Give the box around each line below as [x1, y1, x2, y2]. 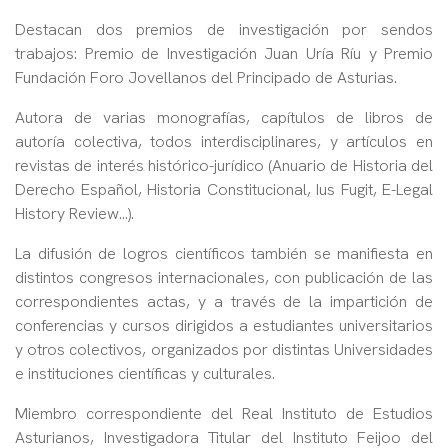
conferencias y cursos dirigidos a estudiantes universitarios [15, 315, 433, 337]
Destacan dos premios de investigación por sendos [15, 19, 433, 41]
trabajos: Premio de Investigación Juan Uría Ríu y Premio [15, 43, 433, 65]
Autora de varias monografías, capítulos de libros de [15, 107, 433, 129]
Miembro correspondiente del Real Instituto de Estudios [15, 403, 433, 425]
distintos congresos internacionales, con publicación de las [15, 267, 433, 289]
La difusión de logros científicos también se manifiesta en [15, 243, 433, 265]
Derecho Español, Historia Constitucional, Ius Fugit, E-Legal [15, 179, 433, 201]
